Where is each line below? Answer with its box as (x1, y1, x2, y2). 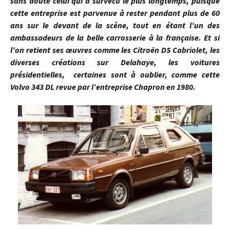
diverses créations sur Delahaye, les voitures (10, 57, 220, 67)
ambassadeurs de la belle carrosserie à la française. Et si (10, 32, 220, 43)
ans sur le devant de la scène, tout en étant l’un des (10, 20, 220, 30)
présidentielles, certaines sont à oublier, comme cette (10, 69, 220, 80)
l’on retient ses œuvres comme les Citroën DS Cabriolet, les (10, 45, 220, 55)
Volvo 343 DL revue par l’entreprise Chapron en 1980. (10, 82, 196, 92)
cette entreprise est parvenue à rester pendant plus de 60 (10, 8, 220, 18)
